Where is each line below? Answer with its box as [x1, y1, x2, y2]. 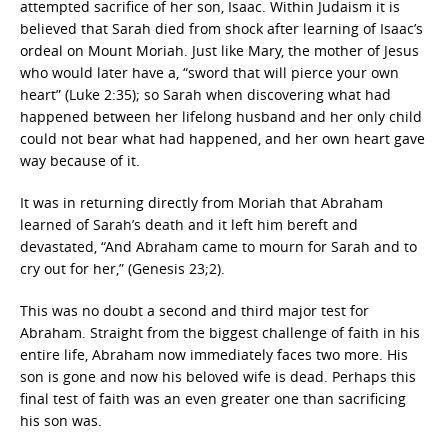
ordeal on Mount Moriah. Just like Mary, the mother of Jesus [20, 41, 419, 60]
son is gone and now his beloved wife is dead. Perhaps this [20, 367, 416, 386]
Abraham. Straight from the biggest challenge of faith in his [20, 323, 420, 342]
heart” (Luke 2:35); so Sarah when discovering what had [20, 85, 391, 104]
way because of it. [20, 151, 140, 170]
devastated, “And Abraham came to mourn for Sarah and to [20, 237, 417, 256]
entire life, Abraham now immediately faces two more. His [20, 345, 408, 364]
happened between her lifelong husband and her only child [20, 107, 422, 126]
